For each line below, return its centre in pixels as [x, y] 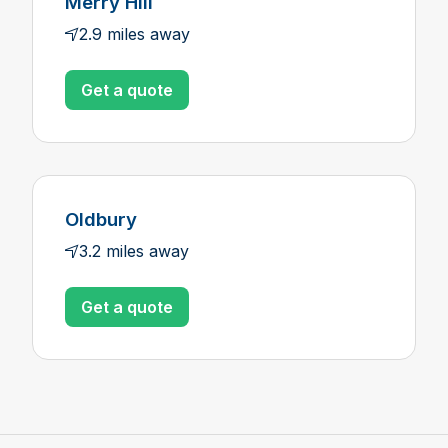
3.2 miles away [134, 251]
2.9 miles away [134, 34]
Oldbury [101, 219]
